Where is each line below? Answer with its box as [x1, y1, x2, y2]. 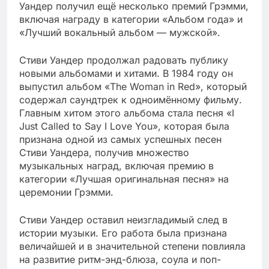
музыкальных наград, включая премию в [19, 160, 214, 172]
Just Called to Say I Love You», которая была [19, 120, 229, 133]
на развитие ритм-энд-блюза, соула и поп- [19, 253, 221, 266]
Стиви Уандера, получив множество [19, 147, 189, 159]
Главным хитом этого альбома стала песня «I [19, 107, 234, 119]
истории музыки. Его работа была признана [19, 227, 227, 240]
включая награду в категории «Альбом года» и [19, 13, 243, 26]
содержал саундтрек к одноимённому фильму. [19, 94, 242, 106]
